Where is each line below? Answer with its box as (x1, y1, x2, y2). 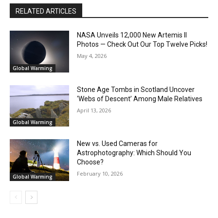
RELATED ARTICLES (16, 7, 76, 16)
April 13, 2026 (77, 106, 111, 114)
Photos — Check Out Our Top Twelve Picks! (77, 40, 208, 49)
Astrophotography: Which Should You (77, 149, 192, 157)
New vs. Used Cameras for (77, 140, 158, 148)
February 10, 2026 (77, 170, 123, 178)
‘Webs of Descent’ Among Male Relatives (77, 94, 203, 103)
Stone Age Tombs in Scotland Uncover (77, 85, 195, 93)
